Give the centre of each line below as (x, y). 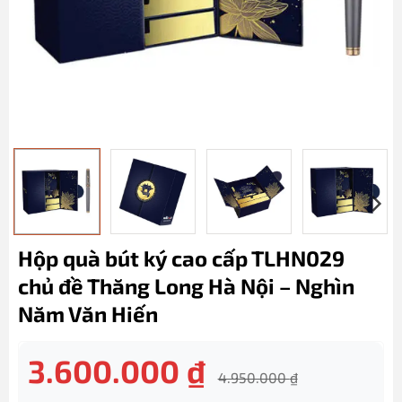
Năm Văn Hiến (87, 313)
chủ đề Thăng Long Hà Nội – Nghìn (186, 285)
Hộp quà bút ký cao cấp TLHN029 (181, 258)
